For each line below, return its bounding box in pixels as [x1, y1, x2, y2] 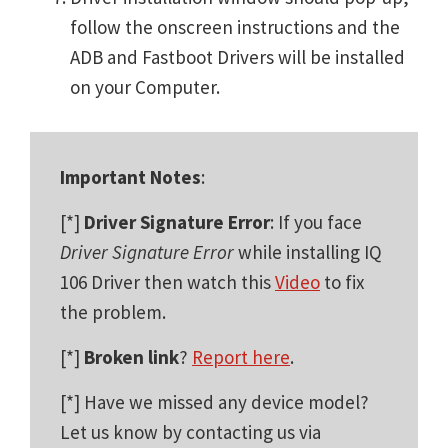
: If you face [270, 209, 362, 234]
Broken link [84, 344, 179, 369]
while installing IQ [234, 239, 382, 264]
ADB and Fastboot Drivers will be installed [70, 44, 405, 69]
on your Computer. [70, 74, 220, 99]
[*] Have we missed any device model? [60, 389, 369, 414]
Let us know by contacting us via [60, 419, 321, 444]
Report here [192, 344, 290, 369]
